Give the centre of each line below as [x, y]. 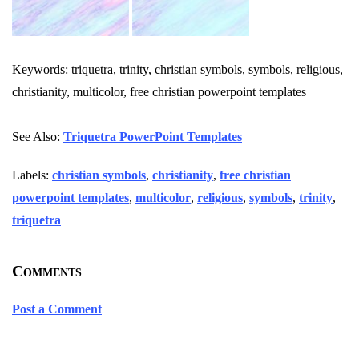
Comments [47, 271]
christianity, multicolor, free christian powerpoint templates [159, 92]
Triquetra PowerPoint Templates [153, 137]
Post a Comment [57, 309]
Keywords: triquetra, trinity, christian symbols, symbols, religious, [177, 70]
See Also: [38, 137]
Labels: [32, 175]
